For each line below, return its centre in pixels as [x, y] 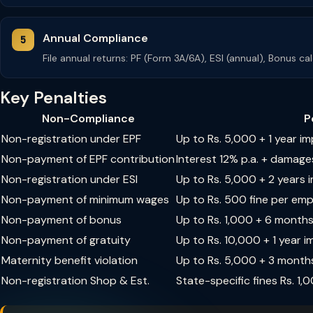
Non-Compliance [88, 118]
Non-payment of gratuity [66, 240]
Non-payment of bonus [61, 220]
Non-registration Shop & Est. [75, 281]
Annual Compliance [95, 38]
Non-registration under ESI [70, 179]
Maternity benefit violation [70, 260]
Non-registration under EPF [71, 139]
